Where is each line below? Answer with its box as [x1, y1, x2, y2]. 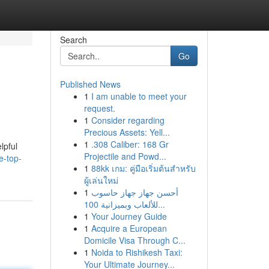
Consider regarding [91, 114, 165, 126]
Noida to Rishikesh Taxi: [91, 246, 183, 258]
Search [59, 34, 87, 46]
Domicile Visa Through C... [83, 234, 186, 246]
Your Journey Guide [91, 210, 167, 222]
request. [83, 102, 115, 114]
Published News [59, 78, 121, 90]
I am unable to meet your [91, 90, 187, 102]
